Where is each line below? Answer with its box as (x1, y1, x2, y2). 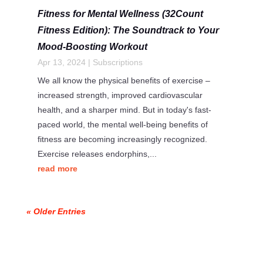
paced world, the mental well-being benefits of (37, 120, 208, 130)
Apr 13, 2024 (37, 58, 86, 68)
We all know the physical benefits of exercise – (37, 76, 210, 86)
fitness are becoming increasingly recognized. (37, 134, 207, 144)
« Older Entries (26, 207, 86, 217)
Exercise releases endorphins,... (37, 149, 157, 159)
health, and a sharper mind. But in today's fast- (37, 105, 211, 115)
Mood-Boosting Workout (37, 42, 147, 52)
